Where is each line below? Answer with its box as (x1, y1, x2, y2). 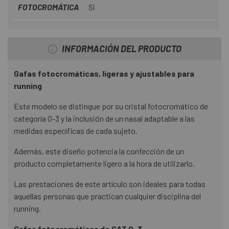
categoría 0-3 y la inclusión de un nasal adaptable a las (14, 113, 195, 124)
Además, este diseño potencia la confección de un (14, 146, 184, 156)
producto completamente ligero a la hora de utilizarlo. (14, 158, 195, 169)
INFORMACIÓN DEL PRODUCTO (62, 43, 181, 55)
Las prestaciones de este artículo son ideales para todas (14, 179, 205, 189)
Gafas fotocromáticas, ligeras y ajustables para (14, 68, 194, 79)
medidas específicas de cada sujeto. (14, 126, 138, 136)
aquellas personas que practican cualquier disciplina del (14, 191, 201, 201)
